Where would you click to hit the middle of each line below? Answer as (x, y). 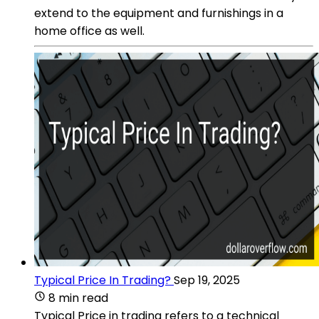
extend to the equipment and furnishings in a (159, 13)
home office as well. (89, 31)
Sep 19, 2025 (207, 280)
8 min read (78, 298)
